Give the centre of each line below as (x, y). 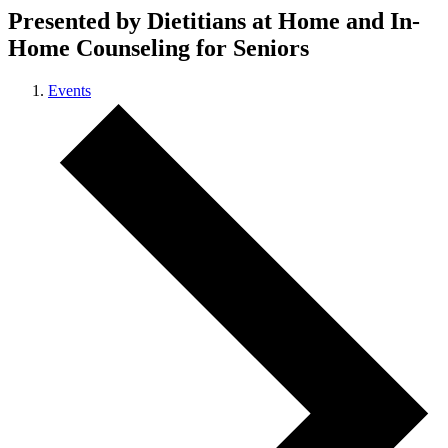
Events (69, 90)
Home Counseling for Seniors (158, 47)
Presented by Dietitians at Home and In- (214, 20)
